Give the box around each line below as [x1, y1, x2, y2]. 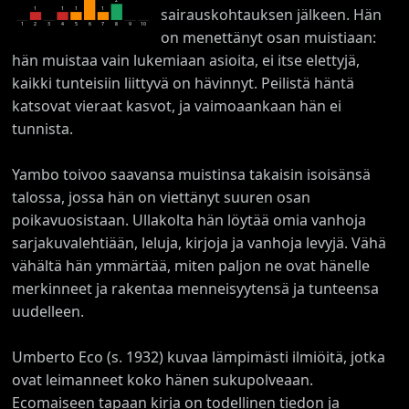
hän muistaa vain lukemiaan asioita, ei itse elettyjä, [12, 49, 361, 70]
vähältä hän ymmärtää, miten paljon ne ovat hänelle [12, 255, 371, 276]
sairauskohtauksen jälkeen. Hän [160, 4, 382, 25]
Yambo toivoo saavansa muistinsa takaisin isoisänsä [12, 163, 372, 184]
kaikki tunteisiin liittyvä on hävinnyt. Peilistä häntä [12, 72, 355, 93]
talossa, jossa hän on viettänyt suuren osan [12, 186, 311, 207]
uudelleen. [12, 300, 85, 321]
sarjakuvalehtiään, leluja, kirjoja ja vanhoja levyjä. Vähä [12, 232, 387, 253]
